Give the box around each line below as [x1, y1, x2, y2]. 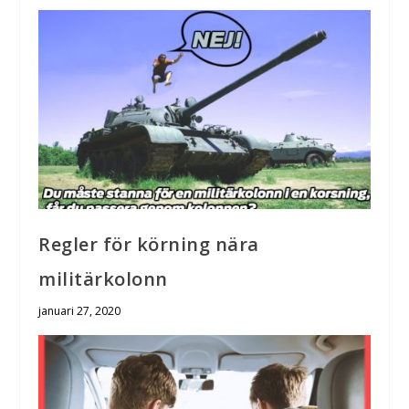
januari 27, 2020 [38, 302, 121, 319]
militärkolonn [38, 266, 168, 291]
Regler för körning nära [38, 231, 259, 257]
